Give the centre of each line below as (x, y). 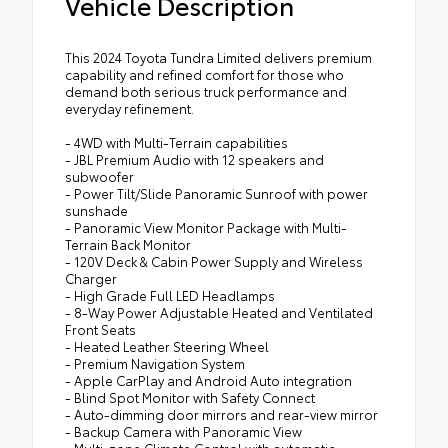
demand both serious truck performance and (206, 90)
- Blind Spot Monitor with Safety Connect (190, 396)
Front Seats (100, 328)
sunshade (96, 209)
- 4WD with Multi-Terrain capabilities (176, 141)
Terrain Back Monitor (128, 243)
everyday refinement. (129, 107)
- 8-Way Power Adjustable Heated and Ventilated (219, 311)
